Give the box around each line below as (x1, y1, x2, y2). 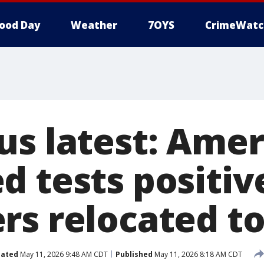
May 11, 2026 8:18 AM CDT (153, 249, 242, 259)
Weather (71, 18, 117, 32)
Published (115, 249, 153, 259)
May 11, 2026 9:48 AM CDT (18, 249, 108, 259)
